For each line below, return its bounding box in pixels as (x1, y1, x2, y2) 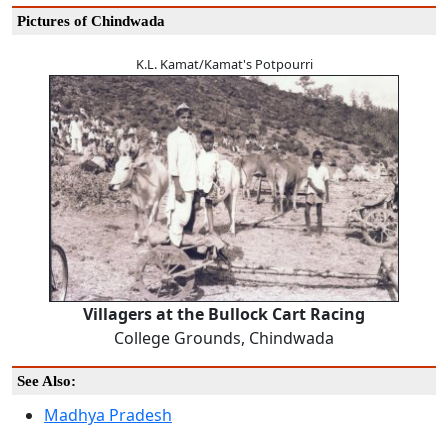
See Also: (17, 373, 76, 390)
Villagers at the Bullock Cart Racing (83, 303, 365, 326)
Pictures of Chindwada (17, 13, 165, 30)
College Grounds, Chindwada (114, 327, 334, 350)
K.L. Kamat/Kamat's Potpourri (135, 55, 313, 74)
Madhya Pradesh (44, 404, 172, 427)
